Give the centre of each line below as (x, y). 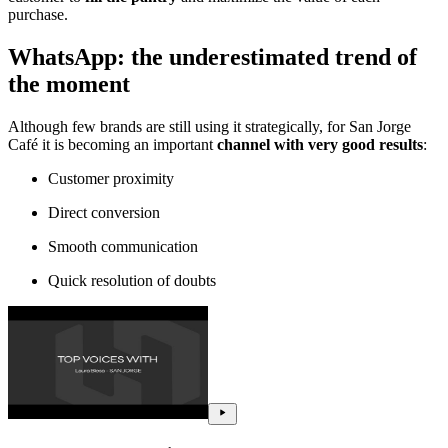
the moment (69, 84)
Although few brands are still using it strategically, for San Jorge (209, 126)
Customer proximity (111, 178)
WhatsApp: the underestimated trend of (212, 57)
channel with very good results (320, 144)
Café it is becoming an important (112, 144)
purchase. (38, 15)
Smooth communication (123, 246)
